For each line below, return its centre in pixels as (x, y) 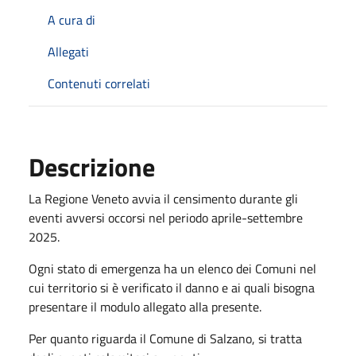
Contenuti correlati (99, 83)
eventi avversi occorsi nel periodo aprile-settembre (166, 217)
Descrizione (92, 166)
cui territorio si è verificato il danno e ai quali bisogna (172, 287)
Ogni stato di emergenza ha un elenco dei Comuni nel (172, 268)
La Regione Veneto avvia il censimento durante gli (163, 198)
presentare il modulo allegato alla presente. (145, 306)
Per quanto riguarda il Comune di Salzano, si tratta (165, 338)
